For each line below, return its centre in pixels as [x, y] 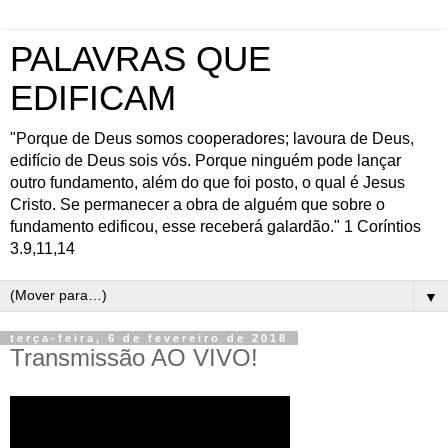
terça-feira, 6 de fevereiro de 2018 [149, 338]
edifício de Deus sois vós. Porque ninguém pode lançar [205, 160]
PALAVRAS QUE [140, 59]
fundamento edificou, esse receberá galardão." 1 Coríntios [215, 226]
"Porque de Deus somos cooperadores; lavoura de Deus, [212, 138]
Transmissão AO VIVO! [134, 357]
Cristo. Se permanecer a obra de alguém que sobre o [197, 204]
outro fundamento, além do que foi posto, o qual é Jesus [207, 182]
